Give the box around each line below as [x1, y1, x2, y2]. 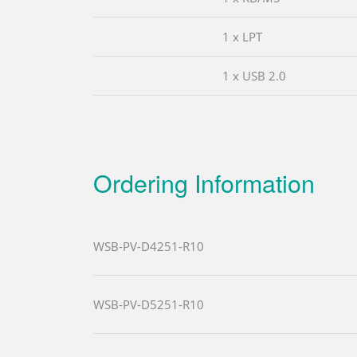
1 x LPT [222, 29, 262, 45]
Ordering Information [93, 165, 315, 201]
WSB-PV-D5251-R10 [93, 296, 204, 313]
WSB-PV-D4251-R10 [93, 238, 204, 255]
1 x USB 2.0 [222, 68, 286, 84]
